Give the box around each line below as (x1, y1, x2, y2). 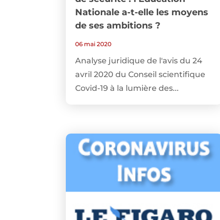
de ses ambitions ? (75, 20, 161, 31)
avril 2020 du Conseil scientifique (75, 70, 206, 80)
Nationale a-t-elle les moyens (75, 7, 209, 18)
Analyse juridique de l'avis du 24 (75, 56, 203, 66)
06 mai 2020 (75, 40, 112, 48)
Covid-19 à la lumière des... (75, 83, 179, 93)
